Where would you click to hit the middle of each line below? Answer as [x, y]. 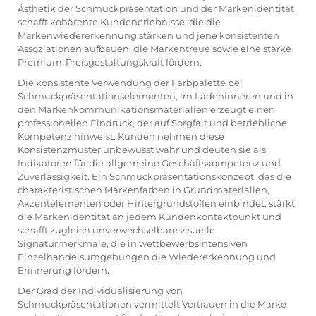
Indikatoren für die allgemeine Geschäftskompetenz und [149, 163]
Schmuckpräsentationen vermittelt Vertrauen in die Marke [152, 304]
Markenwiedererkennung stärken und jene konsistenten [148, 35]
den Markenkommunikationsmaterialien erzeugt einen [146, 109]
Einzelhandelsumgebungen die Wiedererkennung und [147, 256]
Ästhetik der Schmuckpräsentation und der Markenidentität [156, 8]
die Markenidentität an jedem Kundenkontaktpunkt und [150, 216]
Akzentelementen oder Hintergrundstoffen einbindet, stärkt [156, 203]
